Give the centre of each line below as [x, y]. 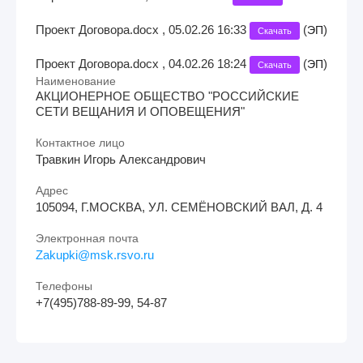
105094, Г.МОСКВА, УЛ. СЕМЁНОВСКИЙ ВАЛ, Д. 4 [179, 207]
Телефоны [64, 286]
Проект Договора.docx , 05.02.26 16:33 [143, 29]
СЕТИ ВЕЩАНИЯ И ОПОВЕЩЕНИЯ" [140, 111]
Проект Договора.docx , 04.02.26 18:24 [143, 63]
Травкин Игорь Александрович [121, 159]
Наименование [76, 81]
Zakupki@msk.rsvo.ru [95, 254]
